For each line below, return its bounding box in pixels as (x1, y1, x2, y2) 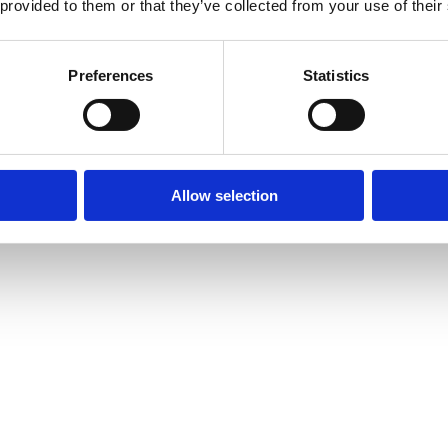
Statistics (303, 66, 369, 84)
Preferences (68, 66, 154, 84)
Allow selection (170, 186, 278, 204)
